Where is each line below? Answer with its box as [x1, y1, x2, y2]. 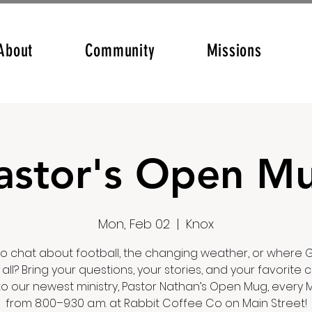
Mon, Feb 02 [98, 215, 170, 233]
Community [84, 40, 155, 61]
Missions [206, 40, 262, 61]
